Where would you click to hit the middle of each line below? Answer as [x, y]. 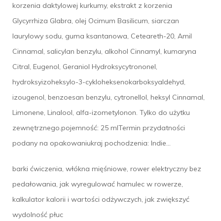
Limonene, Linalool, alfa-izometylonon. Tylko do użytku [101, 112]
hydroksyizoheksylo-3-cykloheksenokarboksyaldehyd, [99, 82]
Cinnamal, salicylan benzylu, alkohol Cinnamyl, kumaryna [104, 51]
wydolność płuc [38, 214]
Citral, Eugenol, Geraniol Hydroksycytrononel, [85, 66]
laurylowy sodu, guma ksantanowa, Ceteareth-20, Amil [102, 36]
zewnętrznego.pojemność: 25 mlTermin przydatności [99, 128]
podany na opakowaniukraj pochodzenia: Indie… [92, 143]
